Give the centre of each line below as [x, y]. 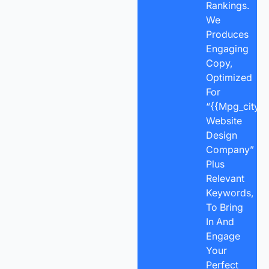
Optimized [229, 77]
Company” [230, 149]
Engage [223, 236]
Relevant [225, 178]
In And [220, 221]
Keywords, [229, 192]
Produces [227, 34]
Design [221, 135]
